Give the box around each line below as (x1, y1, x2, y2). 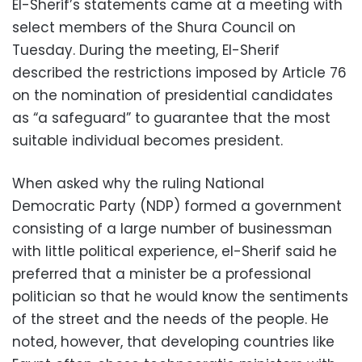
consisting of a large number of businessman (12, 219, 332, 238)
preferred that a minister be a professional (12, 264, 311, 284)
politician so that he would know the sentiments (12, 287, 348, 306)
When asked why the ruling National (12, 174, 264, 193)
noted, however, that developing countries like (12, 332, 335, 351)
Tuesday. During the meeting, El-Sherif (12, 40, 280, 60)
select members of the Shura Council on (12, 18, 296, 37)
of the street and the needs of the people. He (12, 309, 329, 329)
